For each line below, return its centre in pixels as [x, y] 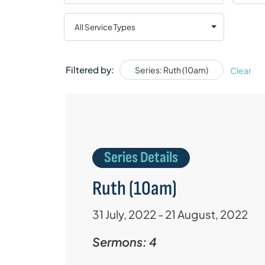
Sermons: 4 [124, 242]
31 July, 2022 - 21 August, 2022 [170, 214]
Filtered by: [90, 70]
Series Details [141, 158]
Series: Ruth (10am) [171, 70]
